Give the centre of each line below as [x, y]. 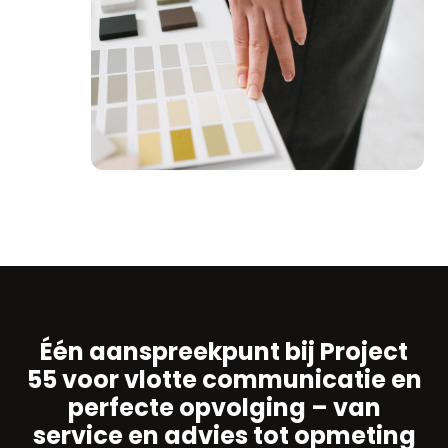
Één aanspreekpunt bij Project [224, 352]
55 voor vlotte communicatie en [224, 380]
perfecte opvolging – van [224, 408]
